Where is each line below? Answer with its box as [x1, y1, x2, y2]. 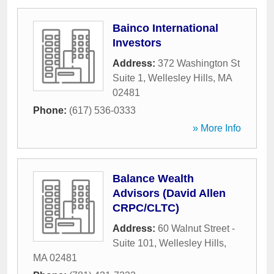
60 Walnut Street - [158, 223, 235, 234]
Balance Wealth [113, 172, 194, 185]
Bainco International [113, 22, 218, 34]
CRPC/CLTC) [113, 202, 179, 214]
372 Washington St [158, 58, 240, 68]
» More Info [193, 123, 241, 133]
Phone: [33, 105, 69, 116]
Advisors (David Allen [113, 187, 226, 199]
